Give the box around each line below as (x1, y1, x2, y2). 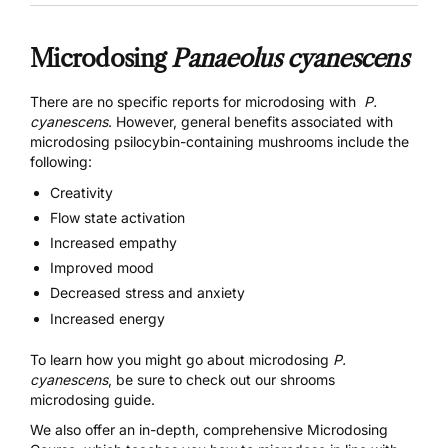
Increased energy (50, 309, 165, 327)
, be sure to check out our (108, 370, 280, 388)
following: (30, 152, 92, 170)
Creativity (50, 183, 113, 201)
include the (333, 132, 409, 150)
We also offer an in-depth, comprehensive (30, 420, 303, 438)
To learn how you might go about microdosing (30, 350, 333, 368)
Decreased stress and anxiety (50, 284, 245, 302)
